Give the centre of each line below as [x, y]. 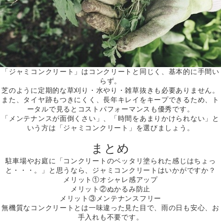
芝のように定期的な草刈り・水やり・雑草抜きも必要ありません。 [110, 91]
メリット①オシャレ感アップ [110, 180]
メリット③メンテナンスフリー [110, 199]
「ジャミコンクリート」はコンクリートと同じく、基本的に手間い [110, 72]
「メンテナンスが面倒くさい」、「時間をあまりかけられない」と [110, 119]
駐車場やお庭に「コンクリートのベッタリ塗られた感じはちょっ [110, 161]
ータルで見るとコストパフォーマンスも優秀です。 [110, 109]
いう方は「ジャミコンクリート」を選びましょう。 [110, 128]
